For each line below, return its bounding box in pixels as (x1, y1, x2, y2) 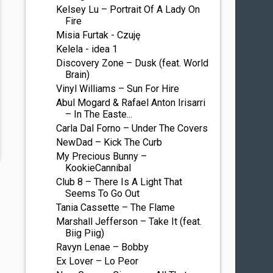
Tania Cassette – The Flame (56, 202, 175, 213)
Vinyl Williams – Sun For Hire (56, 83, 180, 94)
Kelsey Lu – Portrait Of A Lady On (56, 4, 200, 15)
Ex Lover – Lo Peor (56, 255, 139, 267)
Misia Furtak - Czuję (56, 29, 141, 41)
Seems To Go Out (65, 188, 140, 199)
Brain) (65, 69, 90, 80)
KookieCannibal (65, 162, 132, 174)
